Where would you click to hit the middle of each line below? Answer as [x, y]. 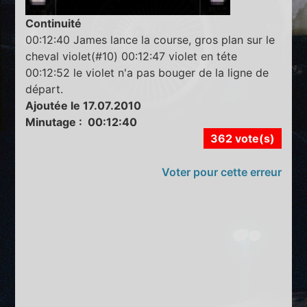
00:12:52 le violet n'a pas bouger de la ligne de [147, 72]
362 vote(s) [242, 138]
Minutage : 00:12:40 [82, 122]
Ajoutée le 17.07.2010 [84, 105]
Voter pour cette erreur [221, 172]
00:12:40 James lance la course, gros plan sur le [150, 39]
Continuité [54, 23]
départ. [45, 89]
